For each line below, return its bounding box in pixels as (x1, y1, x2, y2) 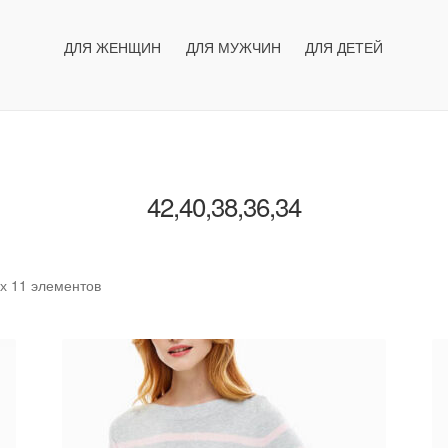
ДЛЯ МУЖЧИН (185, 36, 281, 57)
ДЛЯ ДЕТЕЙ (305, 36, 384, 57)
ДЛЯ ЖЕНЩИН (64, 36, 162, 57)
